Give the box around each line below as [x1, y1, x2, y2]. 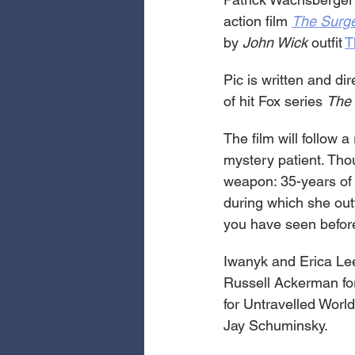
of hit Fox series [223, 93, 326, 110]
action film [223, 13, 292, 30]
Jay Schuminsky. [223, 317, 328, 334]
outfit [307, 34, 345, 52]
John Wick [242, 34, 307, 52]
